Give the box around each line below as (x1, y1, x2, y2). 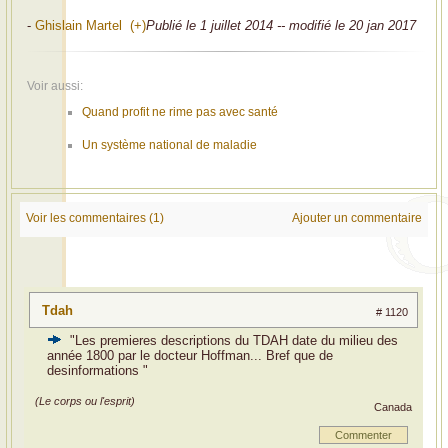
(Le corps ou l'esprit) (35, 394, 135, 407)
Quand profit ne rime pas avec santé (82, 105, 278, 120)
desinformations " (47, 362, 148, 378)
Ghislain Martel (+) (35, 18, 146, 34)
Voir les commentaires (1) (26, 211, 164, 225)
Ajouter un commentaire (292, 211, 422, 225)
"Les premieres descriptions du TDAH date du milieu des (62, 332, 398, 348)
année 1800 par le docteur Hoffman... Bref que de (47, 347, 333, 363)
